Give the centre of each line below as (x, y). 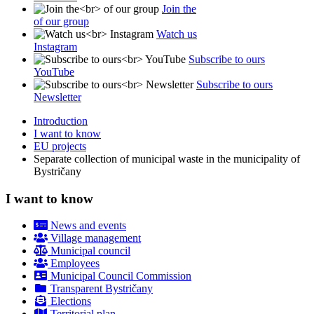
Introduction (61, 121)
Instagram (55, 47)
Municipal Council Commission (120, 276)
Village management (94, 238)
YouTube (54, 72)
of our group (61, 21)
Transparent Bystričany (100, 289)
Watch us (177, 34)
